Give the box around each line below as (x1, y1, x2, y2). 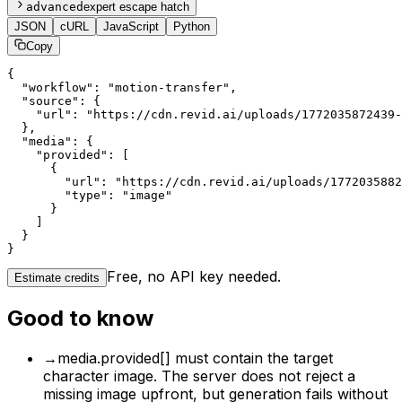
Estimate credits (14, 270, 100, 284)
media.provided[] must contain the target (57, 348, 333, 367)
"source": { (7, 93, 100, 108)
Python (173, 19, 210, 33)
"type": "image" (7, 188, 172, 202)
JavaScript (103, 19, 159, 33)
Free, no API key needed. (107, 267, 281, 285)
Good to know (7, 304, 153, 331)
